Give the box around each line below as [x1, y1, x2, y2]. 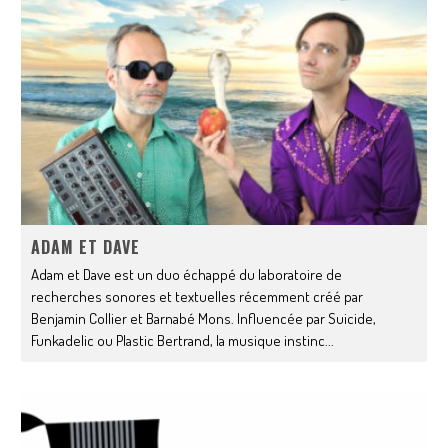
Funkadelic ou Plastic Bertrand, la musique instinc [31, 330, 326, 350]
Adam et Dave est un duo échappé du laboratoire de [31, 264, 343, 284]
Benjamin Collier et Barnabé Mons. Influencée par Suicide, [31, 308, 377, 328]
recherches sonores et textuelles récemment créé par [31, 286, 364, 306]
